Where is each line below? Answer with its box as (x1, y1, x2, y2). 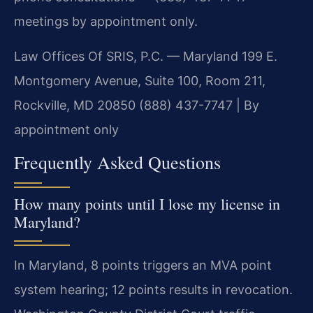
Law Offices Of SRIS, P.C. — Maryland (14, 48, 238, 64)
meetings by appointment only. (14, 14, 198, 29)
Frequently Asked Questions (14, 150, 221, 175)
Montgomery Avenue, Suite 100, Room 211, (14, 73, 265, 88)
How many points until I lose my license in (14, 194, 280, 214)
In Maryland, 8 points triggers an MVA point (14, 258, 272, 273)
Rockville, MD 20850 (14, 97, 136, 112)
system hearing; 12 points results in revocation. (14, 282, 293, 298)
